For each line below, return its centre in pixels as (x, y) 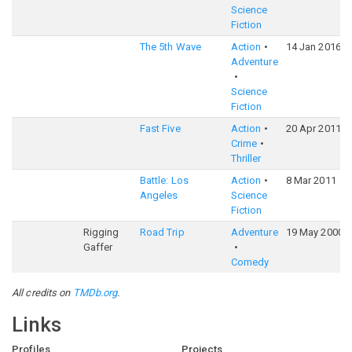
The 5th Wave (170, 47)
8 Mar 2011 (311, 180)
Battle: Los (164, 180)
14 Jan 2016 (313, 47)
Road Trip (162, 232)
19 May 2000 (314, 232)
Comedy (250, 262)
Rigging (101, 232)
